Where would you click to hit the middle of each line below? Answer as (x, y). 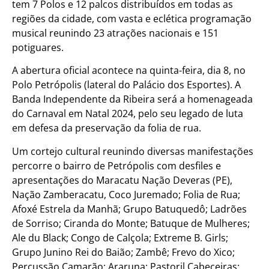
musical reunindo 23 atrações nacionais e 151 (115, 33)
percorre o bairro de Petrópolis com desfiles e (116, 165)
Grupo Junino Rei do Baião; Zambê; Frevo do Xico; (123, 252)
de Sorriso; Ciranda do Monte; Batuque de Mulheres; (131, 223)
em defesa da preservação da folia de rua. (107, 128)
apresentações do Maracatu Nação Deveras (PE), (122, 180)
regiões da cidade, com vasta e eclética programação (132, 18)
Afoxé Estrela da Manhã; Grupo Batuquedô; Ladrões (129, 209)
